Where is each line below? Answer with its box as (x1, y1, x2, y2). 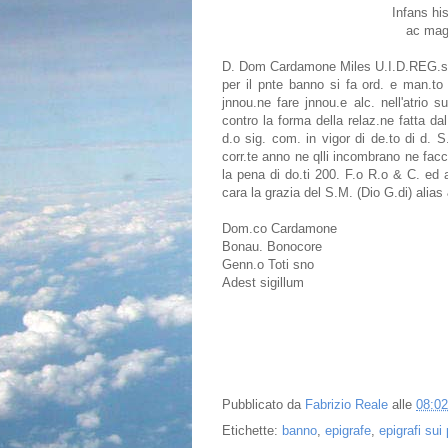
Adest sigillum (222, 275, 304, 291)
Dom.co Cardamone (222, 221, 337, 237)
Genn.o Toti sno (222, 257, 314, 273)
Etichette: (222, 423, 282, 439)
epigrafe (325, 423, 371, 439)
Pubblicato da (222, 396, 305, 412)
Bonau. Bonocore (222, 239, 322, 255)
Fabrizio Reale (305, 396, 388, 412)
